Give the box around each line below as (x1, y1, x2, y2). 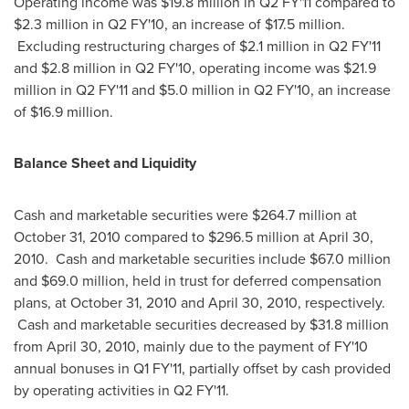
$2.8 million (41, 58, 116, 78)
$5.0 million (159, 79, 235, 100)
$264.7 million (252, 204, 341, 225)
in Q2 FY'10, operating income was (116, 58, 343, 78)
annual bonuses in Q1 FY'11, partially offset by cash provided (14, 358, 391, 378)
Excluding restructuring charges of (14, 36, 239, 56)
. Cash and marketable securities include (45, 248, 309, 268)
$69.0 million (41, 270, 125, 290)
